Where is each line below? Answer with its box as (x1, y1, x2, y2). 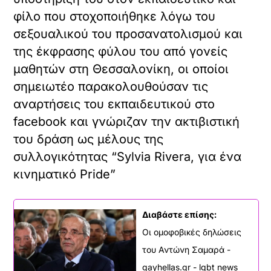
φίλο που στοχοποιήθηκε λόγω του (13, 9, 216, 24)
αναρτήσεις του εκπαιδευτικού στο (13, 97, 215, 112)
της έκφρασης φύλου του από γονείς (13, 44, 228, 59)
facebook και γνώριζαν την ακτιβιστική (13, 114, 240, 129)
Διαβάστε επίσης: (142, 209, 217, 220)
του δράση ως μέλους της (13, 132, 164, 147)
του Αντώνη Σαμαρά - (142, 244, 230, 255)
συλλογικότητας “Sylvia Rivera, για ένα (13, 149, 242, 165)
